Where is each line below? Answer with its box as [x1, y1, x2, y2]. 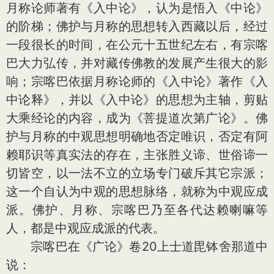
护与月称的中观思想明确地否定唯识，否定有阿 [6, 129, 268, 144]
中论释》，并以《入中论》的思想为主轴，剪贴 [6, 92, 268, 107]
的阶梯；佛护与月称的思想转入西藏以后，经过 [6, 19, 268, 34]
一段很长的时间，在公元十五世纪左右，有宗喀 [6, 37, 268, 52]
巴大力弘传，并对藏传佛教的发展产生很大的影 [6, 56, 268, 70]
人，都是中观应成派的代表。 [6, 221, 165, 235]
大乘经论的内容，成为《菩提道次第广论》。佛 [6, 111, 268, 125]
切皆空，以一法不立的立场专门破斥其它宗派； [6, 166, 268, 180]
